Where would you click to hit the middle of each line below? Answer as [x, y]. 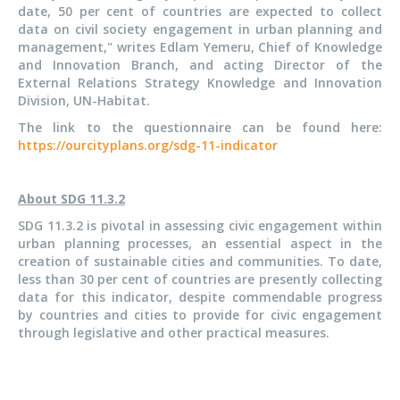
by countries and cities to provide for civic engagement [200, 315]
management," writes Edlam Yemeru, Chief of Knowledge [200, 47]
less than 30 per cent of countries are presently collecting [200, 279]
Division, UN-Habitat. [84, 101]
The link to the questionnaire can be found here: [200, 128]
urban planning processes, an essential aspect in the [200, 244]
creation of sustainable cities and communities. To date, [200, 262]
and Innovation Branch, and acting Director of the [200, 65]
